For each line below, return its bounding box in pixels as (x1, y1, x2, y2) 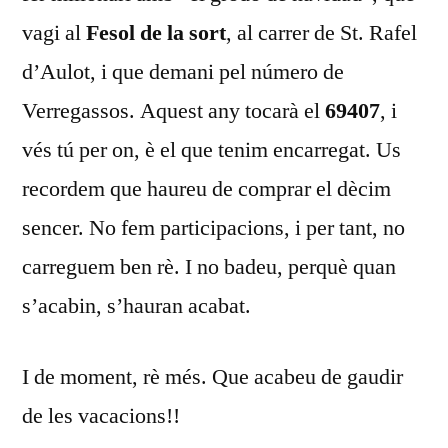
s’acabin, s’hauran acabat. (22, 291, 251, 320)
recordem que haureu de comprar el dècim (22, 174, 391, 203)
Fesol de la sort (86, 18, 226, 47)
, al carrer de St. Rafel (226, 18, 417, 47)
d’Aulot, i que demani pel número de (22, 57, 344, 86)
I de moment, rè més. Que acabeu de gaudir (22, 362, 403, 391)
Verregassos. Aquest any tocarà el (22, 96, 325, 125)
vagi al (22, 18, 86, 47)
